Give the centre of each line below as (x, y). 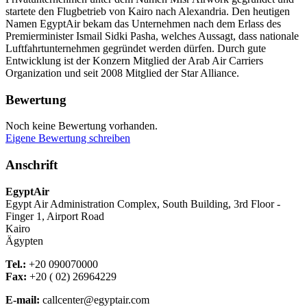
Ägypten (24, 241)
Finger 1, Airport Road (55, 216)
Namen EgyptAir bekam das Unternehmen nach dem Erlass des (143, 23)
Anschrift (32, 165)
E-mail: (23, 299)
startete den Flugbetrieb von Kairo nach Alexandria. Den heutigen (148, 11)
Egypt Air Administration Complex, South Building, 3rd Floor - (143, 204)
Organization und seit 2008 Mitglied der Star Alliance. (122, 73)
